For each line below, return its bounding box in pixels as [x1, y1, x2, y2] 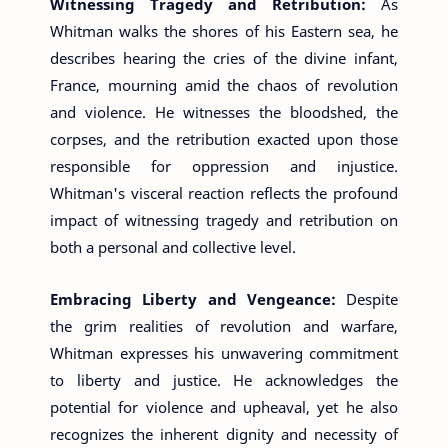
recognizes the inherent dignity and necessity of [50, 424, 398, 444]
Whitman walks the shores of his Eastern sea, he [50, 20, 398, 41]
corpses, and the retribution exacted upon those [50, 128, 398, 149]
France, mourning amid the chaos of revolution [50, 74, 398, 95]
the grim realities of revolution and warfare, [50, 316, 398, 336]
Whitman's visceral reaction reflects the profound [50, 182, 398, 203]
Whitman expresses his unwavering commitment [50, 343, 398, 363]
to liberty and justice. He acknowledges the [50, 370, 398, 390]
